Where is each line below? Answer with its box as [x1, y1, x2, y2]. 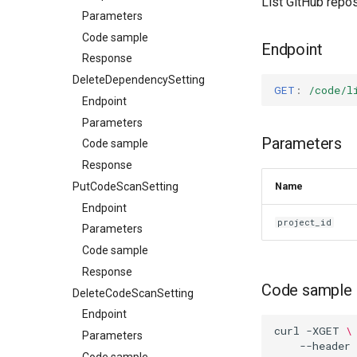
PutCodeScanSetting [73, 179, 178, 193]
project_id [277, 217, 332, 228]
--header [300, 338, 351, 353]
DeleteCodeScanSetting [73, 286, 194, 300]
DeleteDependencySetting [73, 73, 205, 86]
